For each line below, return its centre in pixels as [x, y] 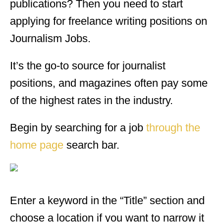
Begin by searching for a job [78, 127]
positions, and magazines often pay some [109, 83]
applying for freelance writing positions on [109, 21]
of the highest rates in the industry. [91, 100]
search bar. [91, 145]
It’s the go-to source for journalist [88, 65]
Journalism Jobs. [50, 38]
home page [37, 145]
